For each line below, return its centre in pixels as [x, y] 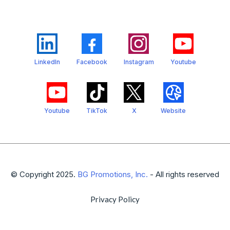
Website [173, 110]
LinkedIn [47, 62]
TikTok [97, 110]
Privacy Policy [115, 199]
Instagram [139, 62]
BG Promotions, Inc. [113, 174]
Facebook [92, 62]
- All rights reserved [184, 174]
